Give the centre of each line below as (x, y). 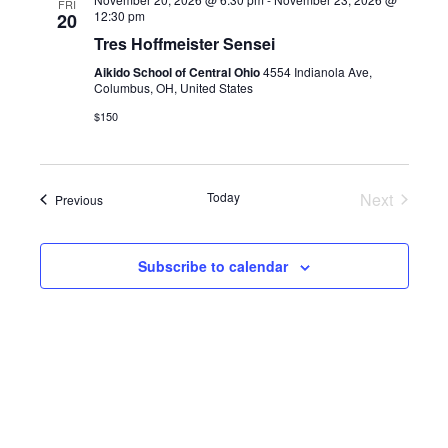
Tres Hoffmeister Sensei (184, 43)
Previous (78, 199)
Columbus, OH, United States (173, 87)
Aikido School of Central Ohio (178, 71)
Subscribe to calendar (213, 265)
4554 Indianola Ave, (317, 71)
